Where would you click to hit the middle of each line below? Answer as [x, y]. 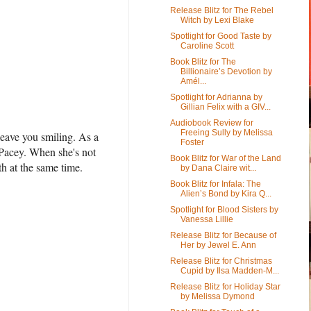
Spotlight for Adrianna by [216, 97]
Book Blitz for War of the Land [225, 158]
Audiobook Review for [211, 123]
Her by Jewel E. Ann [218, 245]
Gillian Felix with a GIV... [225, 107]
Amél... [193, 81]
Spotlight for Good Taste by [220, 36]
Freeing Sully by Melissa [226, 132]
